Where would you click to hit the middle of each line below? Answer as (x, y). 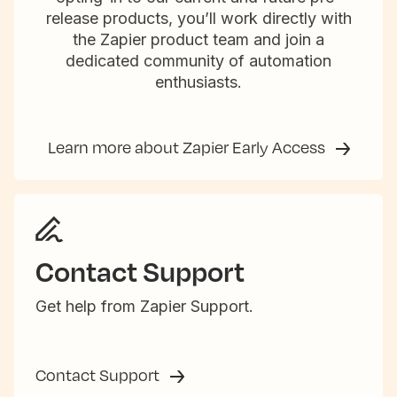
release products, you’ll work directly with (198, 19)
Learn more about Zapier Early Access (188, 148)
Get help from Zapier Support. (144, 307)
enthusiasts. (198, 82)
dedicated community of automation (198, 61)
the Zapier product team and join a (198, 40)
